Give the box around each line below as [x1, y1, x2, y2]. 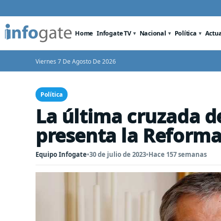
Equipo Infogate [36, 150, 87, 159]
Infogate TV [97, 29, 131, 37]
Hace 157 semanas [148, 150, 207, 159]
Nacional [139, 29, 166, 37]
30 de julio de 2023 [89, 150, 146, 159]
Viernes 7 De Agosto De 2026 [36, 57, 116, 66]
